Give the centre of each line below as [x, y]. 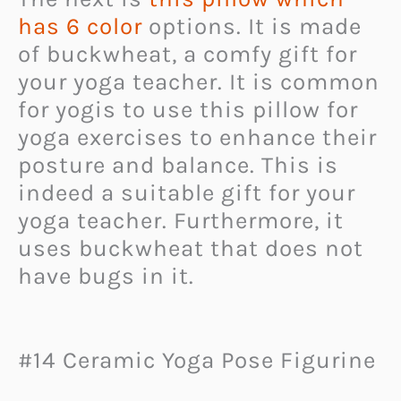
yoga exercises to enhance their [197, 137]
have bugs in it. [106, 276]
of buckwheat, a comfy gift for [188, 54]
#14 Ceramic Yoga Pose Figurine [197, 361]
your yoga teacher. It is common [199, 81]
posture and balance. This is [178, 165]
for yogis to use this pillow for [188, 109]
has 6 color [80, 26]
